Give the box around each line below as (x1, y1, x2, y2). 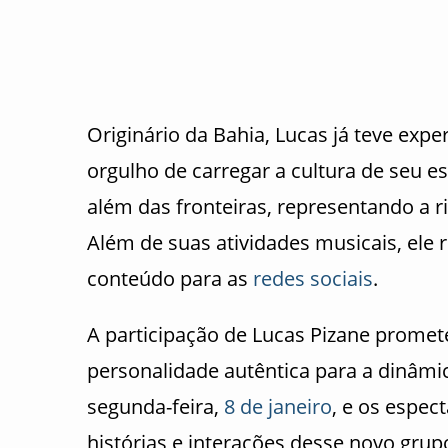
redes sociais (253, 265, 373, 293)
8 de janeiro (224, 393, 332, 421)
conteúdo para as (87, 265, 253, 293)
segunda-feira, (87, 393, 224, 421)
